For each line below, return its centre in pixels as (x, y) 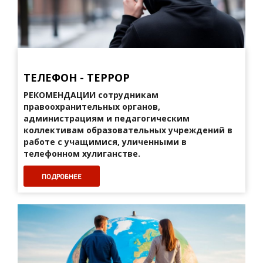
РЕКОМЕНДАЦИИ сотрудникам (91, 95)
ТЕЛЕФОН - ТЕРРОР (77, 77)
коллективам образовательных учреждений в (128, 130)
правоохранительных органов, (92, 107)
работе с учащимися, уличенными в (105, 142)
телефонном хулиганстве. (82, 154)
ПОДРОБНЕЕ (62, 176)
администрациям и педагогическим (107, 118)
